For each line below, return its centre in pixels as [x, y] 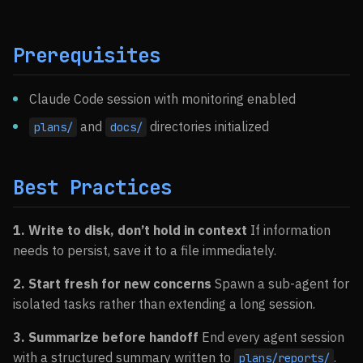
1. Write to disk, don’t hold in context [130, 230]
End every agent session [271, 337]
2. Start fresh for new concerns [112, 284]
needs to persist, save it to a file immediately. [145, 250]
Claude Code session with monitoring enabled [162, 99]
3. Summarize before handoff [106, 337]
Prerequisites [87, 56]
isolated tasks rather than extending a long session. [164, 304]
